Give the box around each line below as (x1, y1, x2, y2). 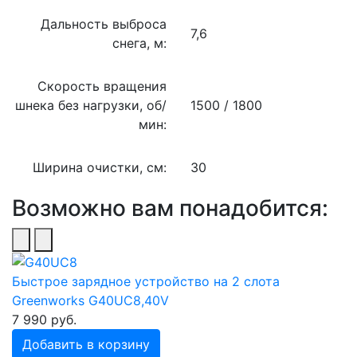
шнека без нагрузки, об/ (15, 96, 167, 113)
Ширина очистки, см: (33, 159, 167, 175)
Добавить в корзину (22, 336, 150, 353)
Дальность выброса (41, 15, 167, 32)
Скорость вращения (37, 77, 167, 94)
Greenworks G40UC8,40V (12, 292, 169, 309)
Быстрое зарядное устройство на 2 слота (12, 273, 280, 290)
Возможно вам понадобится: (12, 194, 328, 222)
